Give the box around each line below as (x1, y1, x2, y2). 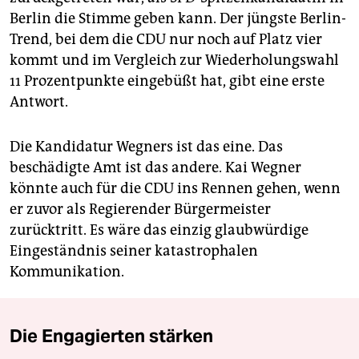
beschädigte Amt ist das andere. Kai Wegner (10, 159, 301, 177)
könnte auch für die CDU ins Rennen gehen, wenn (10, 179, 341, 198)
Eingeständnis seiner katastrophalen (10, 242, 258, 260)
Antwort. (10, 93, 68, 111)
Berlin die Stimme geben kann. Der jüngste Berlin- (10, 10, 346, 28)
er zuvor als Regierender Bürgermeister (10, 200, 271, 219)
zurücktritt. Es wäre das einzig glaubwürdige (10, 221, 309, 240)
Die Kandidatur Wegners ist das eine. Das (10, 138, 283, 156)
